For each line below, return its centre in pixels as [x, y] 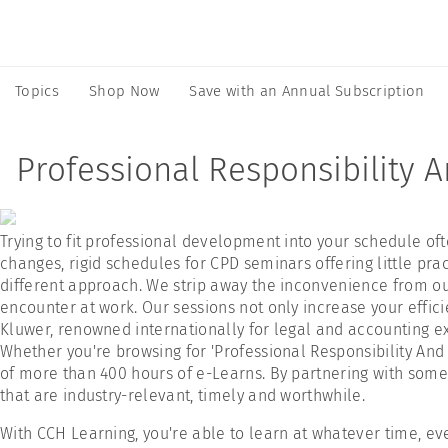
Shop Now [124, 91]
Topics [37, 91]
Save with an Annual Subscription [307, 91]
